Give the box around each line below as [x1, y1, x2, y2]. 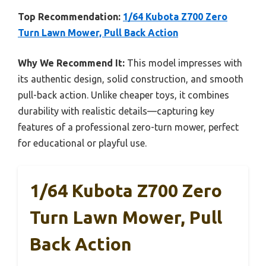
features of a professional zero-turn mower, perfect [18, 121, 239, 132]
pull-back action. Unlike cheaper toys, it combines [18, 89, 229, 100]
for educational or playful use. [18, 137, 147, 148]
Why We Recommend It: [18, 57, 125, 68]
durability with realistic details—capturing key [18, 105, 214, 116]
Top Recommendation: [18, 11, 121, 22]
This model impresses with [125, 57, 242, 68]
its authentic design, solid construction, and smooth [18, 73, 243, 84]
